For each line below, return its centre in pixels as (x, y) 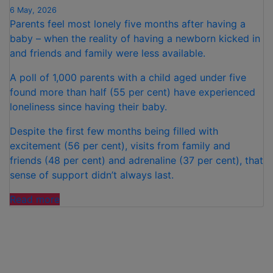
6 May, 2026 (33, 10)
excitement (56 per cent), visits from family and (120, 146)
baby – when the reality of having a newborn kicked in (135, 39)
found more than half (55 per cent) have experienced (133, 92)
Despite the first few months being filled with (114, 131)
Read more (35, 200)
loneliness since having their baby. (90, 107)
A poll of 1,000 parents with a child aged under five (128, 78)
